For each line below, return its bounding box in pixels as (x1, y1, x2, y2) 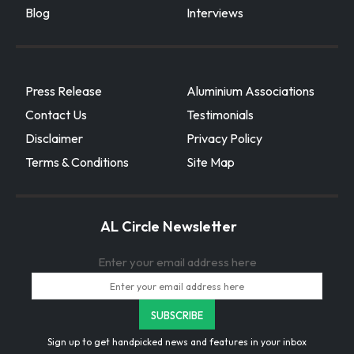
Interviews (186, 5, 243, 21)
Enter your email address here (97, 254, 257, 270)
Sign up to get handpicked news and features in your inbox (47, 336, 307, 348)
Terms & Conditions (25, 154, 129, 171)
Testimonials (186, 107, 254, 123)
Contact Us (25, 107, 87, 123)
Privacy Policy (186, 130, 262, 147)
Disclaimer (25, 130, 83, 147)
